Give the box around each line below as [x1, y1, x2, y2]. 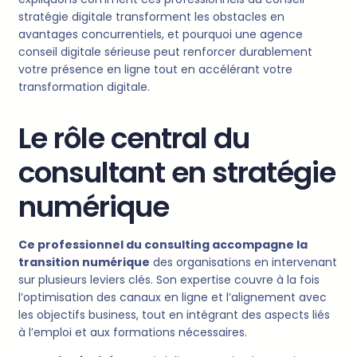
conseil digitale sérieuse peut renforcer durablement [18, 44, 312, 61]
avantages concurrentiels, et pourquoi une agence [18, 26, 303, 43]
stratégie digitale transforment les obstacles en [18, 9, 284, 25]
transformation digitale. [18, 79, 150, 96]
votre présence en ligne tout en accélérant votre [18, 61, 292, 78]
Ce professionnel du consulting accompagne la [18, 237, 308, 253]
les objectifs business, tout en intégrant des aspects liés [18, 307, 330, 324]
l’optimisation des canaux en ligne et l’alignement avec [18, 289, 327, 306]
